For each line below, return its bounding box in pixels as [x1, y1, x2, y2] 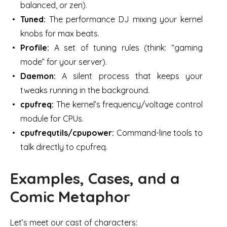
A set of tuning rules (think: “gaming [49, 43, 203, 53]
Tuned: [20, 14, 46, 25]
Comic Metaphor [10, 187, 130, 207]
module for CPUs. [20, 113, 84, 124]
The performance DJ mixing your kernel [46, 14, 203, 25]
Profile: [20, 43, 49, 53]
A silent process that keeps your [56, 71, 203, 82]
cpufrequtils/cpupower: [20, 128, 114, 138]
